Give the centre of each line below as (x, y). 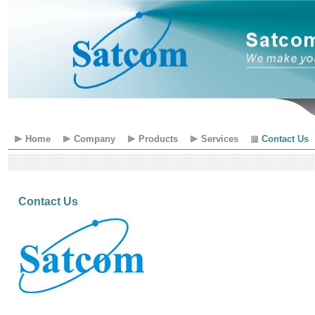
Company (95, 139)
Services (220, 139)
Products (158, 139)
